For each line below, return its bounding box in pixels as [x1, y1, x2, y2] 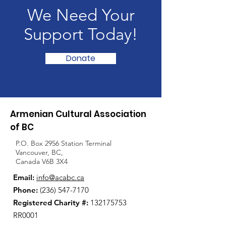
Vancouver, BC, [16, 148, 63, 157]
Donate [66, 52, 95, 64]
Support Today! [24, 25, 138, 44]
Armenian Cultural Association [10, 108, 146, 120]
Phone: [13, 185, 38, 195]
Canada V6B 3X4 [16, 157, 68, 166]
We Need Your [27, 6, 135, 25]
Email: [13, 173, 34, 182]
